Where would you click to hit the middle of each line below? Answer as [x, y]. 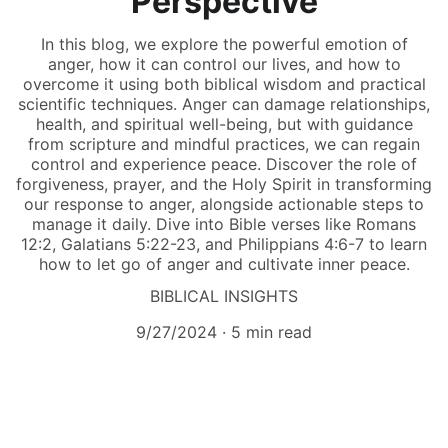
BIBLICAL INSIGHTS [224, 296]
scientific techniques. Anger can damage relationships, [224, 104]
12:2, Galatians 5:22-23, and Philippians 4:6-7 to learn [224, 244]
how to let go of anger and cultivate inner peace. [224, 264]
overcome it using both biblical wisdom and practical [224, 84]
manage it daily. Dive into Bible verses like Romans [224, 224]
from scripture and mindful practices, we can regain [224, 144]
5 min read [271, 332]
